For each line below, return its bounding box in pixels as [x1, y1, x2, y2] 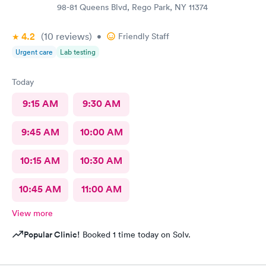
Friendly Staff [118, 31, 169, 42]
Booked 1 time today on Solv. [80, 229, 191, 240]
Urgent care [15, 47, 53, 57]
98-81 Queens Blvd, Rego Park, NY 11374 [57, 2, 208, 12]
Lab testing [60, 47, 96, 57]
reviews [53, 30, 89, 42]
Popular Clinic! [24, 229, 80, 240]
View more [12, 208, 53, 218]
